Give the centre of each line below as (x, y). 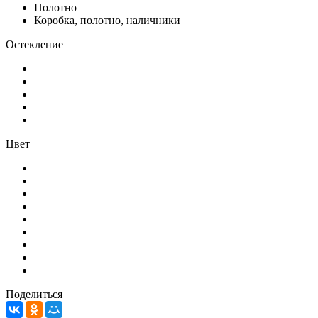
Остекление (34, 44)
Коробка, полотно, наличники (107, 20)
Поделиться (34, 294)
